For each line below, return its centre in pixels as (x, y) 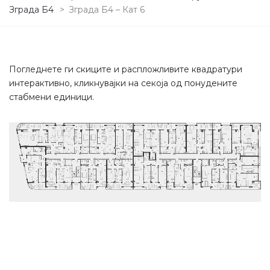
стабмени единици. (52, 97)
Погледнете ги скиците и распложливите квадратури (126, 69)
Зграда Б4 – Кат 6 (107, 9)
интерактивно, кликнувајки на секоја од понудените (123, 83)
